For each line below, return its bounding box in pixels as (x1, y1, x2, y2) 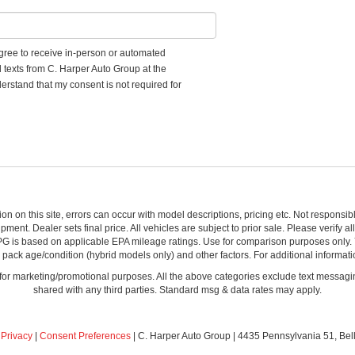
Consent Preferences (40, 330, 131, 342)
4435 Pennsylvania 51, (235, 330, 337, 342)
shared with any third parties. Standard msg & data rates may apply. (33, 284, 322, 296)
